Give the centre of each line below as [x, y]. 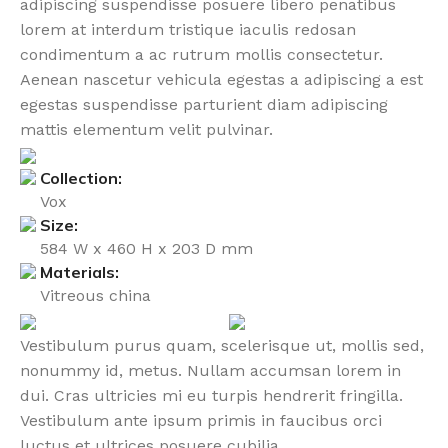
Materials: [79, 271]
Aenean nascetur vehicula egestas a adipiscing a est [221, 79]
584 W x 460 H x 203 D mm [146, 248]
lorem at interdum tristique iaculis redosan [188, 29]
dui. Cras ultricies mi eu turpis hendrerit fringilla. [211, 395]
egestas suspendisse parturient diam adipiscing [204, 104]
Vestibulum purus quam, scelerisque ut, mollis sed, [222, 345]
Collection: [81, 177]
